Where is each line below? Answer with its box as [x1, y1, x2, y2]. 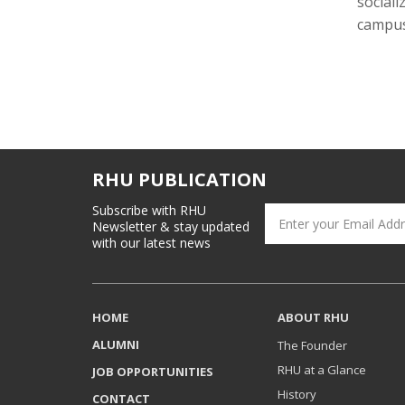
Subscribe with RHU [92, 202, 206, 219]
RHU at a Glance [278, 362, 366, 378]
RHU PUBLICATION [92, 167, 267, 192]
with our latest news [92, 234, 211, 251]
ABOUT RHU [278, 309, 349, 325]
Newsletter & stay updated [92, 218, 250, 235]
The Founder [278, 337, 347, 353]
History [278, 386, 316, 402]
